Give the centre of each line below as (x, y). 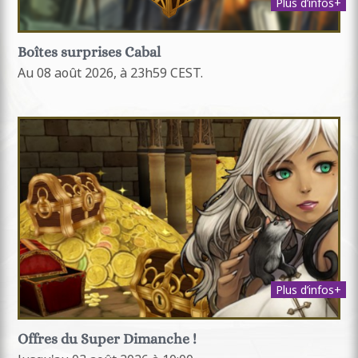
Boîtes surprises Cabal (89, 52)
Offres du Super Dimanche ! (107, 339)
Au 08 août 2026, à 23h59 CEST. (110, 72)
